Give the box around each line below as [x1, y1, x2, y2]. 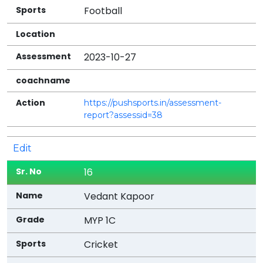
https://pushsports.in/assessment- [84, 97, 222, 108]
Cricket [84, 237, 119, 251]
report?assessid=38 [84, 109, 163, 120]
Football [84, 4, 123, 18]
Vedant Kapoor [84, 189, 155, 203]
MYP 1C [84, 213, 116, 227]
